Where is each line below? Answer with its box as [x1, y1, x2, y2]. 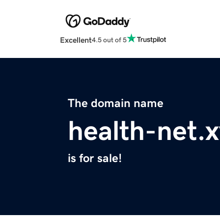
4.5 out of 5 [92, 36, 127, 43]
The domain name [68, 97, 164, 110]
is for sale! [68, 152, 122, 165]
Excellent [60, 36, 92, 44]
